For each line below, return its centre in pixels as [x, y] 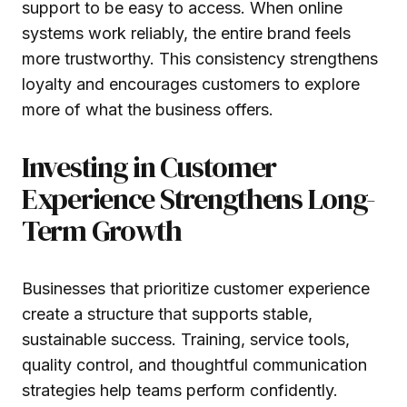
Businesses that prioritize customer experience [196, 288]
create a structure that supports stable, [167, 313]
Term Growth [102, 230]
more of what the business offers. [148, 109]
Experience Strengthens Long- [199, 199]
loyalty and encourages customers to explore [191, 84]
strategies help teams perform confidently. [180, 390]
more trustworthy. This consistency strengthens [200, 58]
